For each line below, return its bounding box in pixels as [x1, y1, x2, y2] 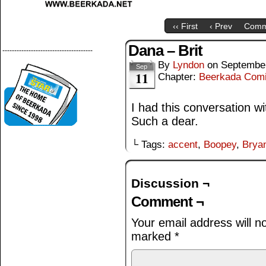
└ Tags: [131, 139, 168, 150]
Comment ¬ [131, 194, 204, 210]
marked [131, 230, 175, 243]
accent [168, 139, 198, 150]
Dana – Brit [128, 42, 202, 59]
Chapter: [158, 71, 199, 83]
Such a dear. [131, 115, 198, 128]
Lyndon [173, 59, 204, 71]
